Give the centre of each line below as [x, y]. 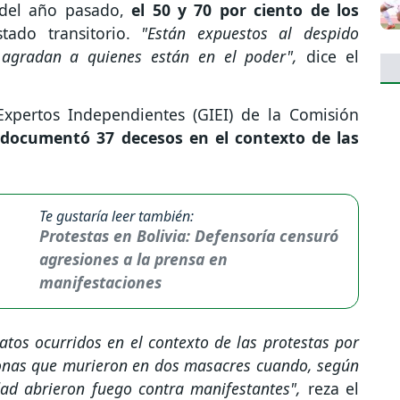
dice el [329, 57]
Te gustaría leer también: [117, 217]
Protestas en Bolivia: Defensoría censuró [189, 236]
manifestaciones [101, 283]
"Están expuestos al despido [245, 33]
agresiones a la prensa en [134, 259]
